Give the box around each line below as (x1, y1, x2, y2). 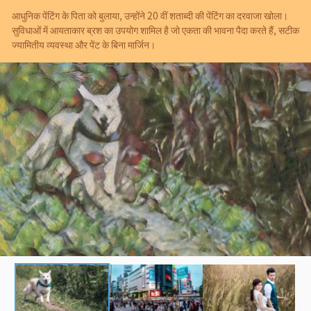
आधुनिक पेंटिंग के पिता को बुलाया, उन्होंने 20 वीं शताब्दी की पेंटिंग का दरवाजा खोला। (12, 8, 288, 22)
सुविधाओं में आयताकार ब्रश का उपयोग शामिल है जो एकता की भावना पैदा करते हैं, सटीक (12, 22, 299, 37)
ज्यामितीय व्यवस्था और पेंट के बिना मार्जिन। (12, 37, 155, 51)
